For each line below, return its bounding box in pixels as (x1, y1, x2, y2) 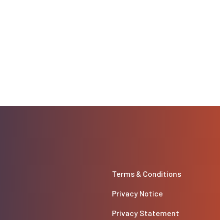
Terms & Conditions (111, 169, 181, 179)
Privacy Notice (111, 189, 163, 198)
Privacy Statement (111, 208, 179, 218)
